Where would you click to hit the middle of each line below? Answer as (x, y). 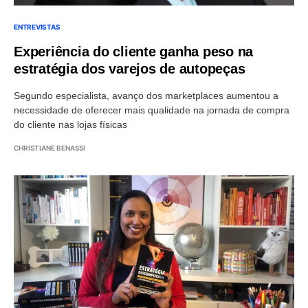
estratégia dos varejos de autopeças (130, 69)
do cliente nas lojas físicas (70, 124)
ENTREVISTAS (37, 27)
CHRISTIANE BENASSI (49, 148)
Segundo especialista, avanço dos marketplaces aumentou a (146, 96)
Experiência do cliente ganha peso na (133, 52)
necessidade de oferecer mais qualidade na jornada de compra (152, 110)
